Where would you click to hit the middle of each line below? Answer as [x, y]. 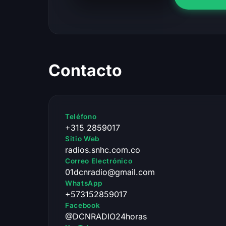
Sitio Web [82, 138]
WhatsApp [84, 183]
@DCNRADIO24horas [106, 216]
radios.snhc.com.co [103, 150]
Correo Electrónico [99, 161]
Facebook [83, 205]
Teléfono [81, 116]
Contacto [85, 70]
